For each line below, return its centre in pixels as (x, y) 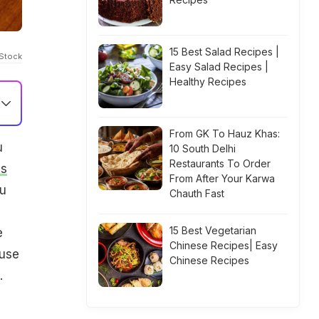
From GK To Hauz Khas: (225, 134)
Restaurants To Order (220, 163)
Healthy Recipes (208, 82)
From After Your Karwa (222, 178)
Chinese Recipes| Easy (224, 245)
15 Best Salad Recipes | (224, 52)
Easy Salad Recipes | (219, 67)
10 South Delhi (203, 148)
